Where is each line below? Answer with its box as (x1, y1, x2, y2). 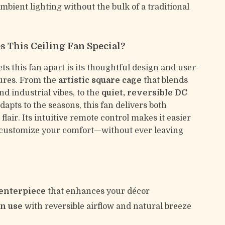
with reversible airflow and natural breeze (23, 202, 192, 211)
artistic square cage (58, 76, 142, 85)
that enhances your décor (46, 187, 150, 196)
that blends (142, 76, 188, 85)
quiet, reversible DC (101, 88, 188, 97)
